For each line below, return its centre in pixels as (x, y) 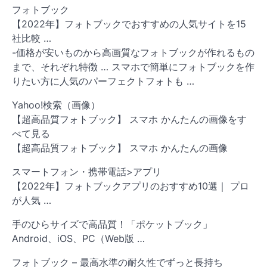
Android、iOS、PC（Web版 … (78, 239)
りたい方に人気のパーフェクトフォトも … (103, 81)
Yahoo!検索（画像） (56, 105)
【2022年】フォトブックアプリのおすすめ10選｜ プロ (131, 186)
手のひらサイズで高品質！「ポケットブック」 (112, 224)
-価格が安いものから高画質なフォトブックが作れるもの (133, 53)
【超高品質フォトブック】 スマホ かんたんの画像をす (129, 119)
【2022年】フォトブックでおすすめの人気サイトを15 (129, 24)
